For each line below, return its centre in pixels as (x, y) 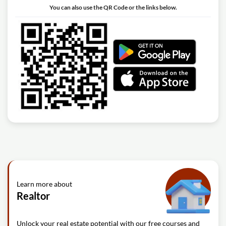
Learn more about (44, 184)
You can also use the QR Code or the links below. (113, 7)
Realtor (33, 195)
